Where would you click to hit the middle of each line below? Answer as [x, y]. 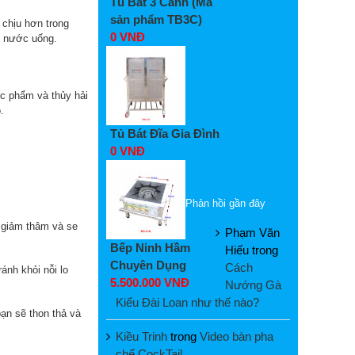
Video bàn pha [237, 336]
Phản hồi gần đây [225, 203]
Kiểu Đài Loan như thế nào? [187, 302]
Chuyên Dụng [148, 265]
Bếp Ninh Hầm [150, 247]
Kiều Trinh [141, 336]
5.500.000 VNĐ [150, 282]
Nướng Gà [253, 284]
